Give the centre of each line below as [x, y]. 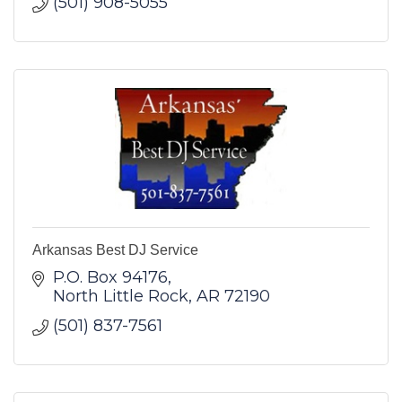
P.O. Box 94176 [110, 277]
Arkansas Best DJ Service [115, 249]
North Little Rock [120, 296]
